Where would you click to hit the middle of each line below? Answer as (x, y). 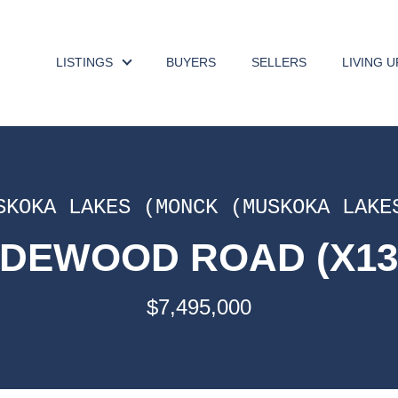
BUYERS (191, 62)
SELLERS (279, 62)
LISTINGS (84, 62)
